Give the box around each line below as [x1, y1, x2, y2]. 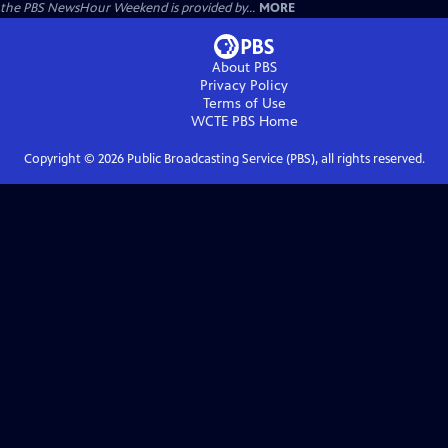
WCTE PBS [190, 113, 255, 130]
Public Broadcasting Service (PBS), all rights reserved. [123, 151, 425, 167]
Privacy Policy [200, 77, 288, 94]
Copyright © [23, 151, 98, 167]
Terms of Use [202, 95, 286, 112]
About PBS [211, 59, 277, 76]
